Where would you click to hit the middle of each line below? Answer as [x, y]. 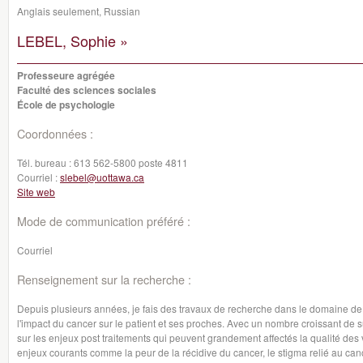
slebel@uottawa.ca [102, 177]
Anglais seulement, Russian [79, 11]
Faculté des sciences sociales [87, 90]
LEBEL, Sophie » [73, 41]
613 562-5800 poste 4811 [131, 162]
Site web [36, 192]
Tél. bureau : [45, 162]
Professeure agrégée [66, 75]
